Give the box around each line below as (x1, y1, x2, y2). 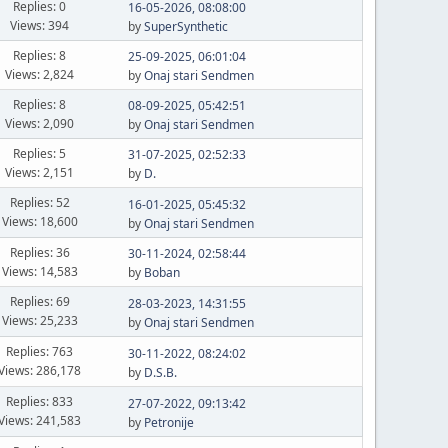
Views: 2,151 (5, 163, 75, 181)
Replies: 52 (9, 194, 70, 211)
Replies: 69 (9, 293, 70, 310)
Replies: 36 (9, 243, 70, 261)
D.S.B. (143, 363, 177, 381)
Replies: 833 (6, 393, 74, 410)
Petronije (143, 413, 194, 431)
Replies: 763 (6, 343, 74, 360)
